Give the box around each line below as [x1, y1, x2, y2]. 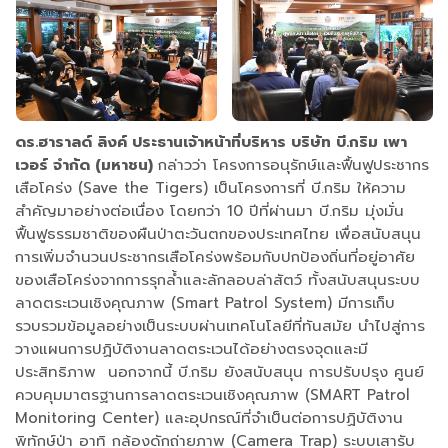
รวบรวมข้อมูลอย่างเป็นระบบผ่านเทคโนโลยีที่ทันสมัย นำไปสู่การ [15, 315, 425, 338]
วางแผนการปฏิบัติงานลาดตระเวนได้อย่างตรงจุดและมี [15, 338, 368, 361]
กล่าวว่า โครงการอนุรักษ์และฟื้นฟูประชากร [158, 154, 429, 177]
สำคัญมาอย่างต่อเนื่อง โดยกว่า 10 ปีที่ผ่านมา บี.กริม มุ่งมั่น [15, 200, 404, 223]
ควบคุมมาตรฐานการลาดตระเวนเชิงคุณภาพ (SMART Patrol [15, 384, 410, 407]
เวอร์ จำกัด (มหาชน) [15, 154, 158, 177]
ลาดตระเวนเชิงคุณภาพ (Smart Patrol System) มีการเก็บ [15, 292, 395, 315]
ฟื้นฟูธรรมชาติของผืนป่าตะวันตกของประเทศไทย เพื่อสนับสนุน [15, 223, 421, 246]
